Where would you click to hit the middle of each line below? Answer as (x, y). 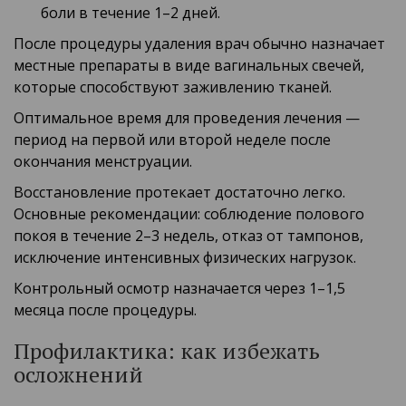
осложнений (78, 375)
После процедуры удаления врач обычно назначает (199, 44)
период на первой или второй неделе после (172, 140)
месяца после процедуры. (105, 310)
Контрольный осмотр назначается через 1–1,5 (179, 289)
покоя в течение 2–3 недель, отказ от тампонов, (188, 236)
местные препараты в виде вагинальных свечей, (189, 66)
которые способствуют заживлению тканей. (173, 87)
